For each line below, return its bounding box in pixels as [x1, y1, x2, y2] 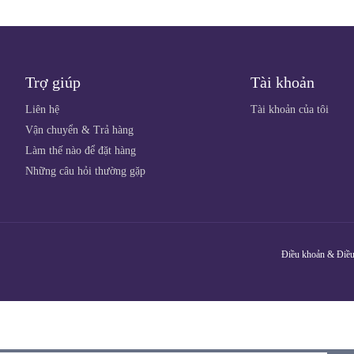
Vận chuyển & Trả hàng [25, 124, 134, 136]
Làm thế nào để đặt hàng [25, 145, 136, 156]
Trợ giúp [25, 73, 81, 91]
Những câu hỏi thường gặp [25, 165, 145, 177]
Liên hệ [25, 104, 59, 115]
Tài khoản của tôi [250, 104, 329, 115]
